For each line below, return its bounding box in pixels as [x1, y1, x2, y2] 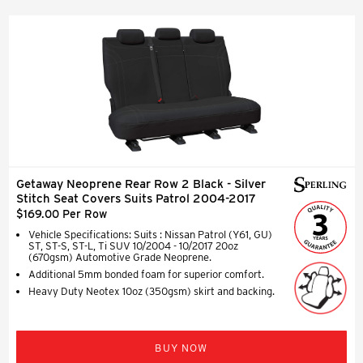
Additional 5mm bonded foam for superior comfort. [28, 267, 264, 280]
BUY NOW [155, 341, 208, 354]
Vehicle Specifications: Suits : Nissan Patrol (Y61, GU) [28, 228, 272, 241]
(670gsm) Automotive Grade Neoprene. [28, 250, 211, 263]
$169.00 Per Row [16, 207, 107, 220]
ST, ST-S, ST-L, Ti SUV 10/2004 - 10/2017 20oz [28, 239, 238, 252]
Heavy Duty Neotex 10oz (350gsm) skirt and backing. [28, 284, 275, 297]
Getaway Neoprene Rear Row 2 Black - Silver [16, 176, 266, 191]
